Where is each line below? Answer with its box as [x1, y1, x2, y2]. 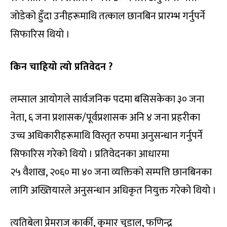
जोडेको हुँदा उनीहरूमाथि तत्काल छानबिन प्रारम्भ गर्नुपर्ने [10, 7, 205, 25]
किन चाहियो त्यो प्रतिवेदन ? [10, 58, 112, 75]
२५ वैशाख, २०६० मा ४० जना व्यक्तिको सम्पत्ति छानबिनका [10, 163, 212, 181]
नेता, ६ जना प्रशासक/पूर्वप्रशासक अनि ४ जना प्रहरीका [10, 108, 200, 126]
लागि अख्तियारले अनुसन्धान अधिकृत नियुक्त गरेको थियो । [10, 181, 216, 199]
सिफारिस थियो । [10, 25, 70, 43]
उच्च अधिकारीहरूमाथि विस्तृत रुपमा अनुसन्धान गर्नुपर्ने [10, 127, 203, 144]
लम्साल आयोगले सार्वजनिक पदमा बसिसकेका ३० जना [10, 90, 204, 108]
